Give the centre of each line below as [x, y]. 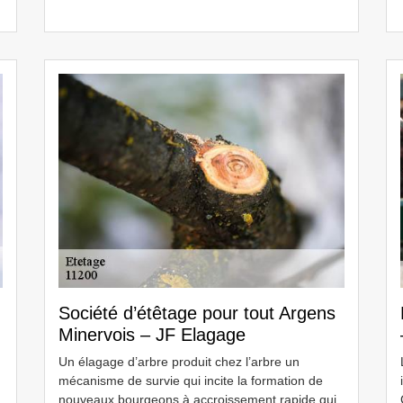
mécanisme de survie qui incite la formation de [191, 381]
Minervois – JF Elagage [152, 335]
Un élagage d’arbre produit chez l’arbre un [179, 362]
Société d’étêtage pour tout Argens [197, 313]
